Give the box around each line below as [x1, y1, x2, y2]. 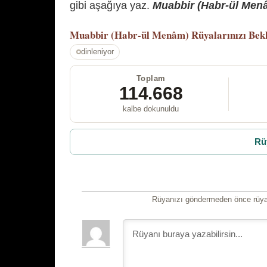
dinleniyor [80, 47, 114, 57]
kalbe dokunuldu [123, 104, 179, 114]
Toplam [136, 74, 166, 83]
